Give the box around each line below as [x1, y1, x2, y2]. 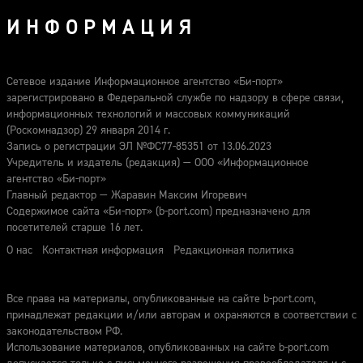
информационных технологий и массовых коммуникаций [6, 106, 290, 122]
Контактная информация [42, 242, 164, 258]
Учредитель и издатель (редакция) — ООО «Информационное [6, 155, 309, 170]
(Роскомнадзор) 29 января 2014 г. [6, 122, 170, 138]
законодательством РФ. [6, 323, 122, 339]
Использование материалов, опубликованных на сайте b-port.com [6, 340, 329, 355]
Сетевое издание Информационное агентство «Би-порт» [6, 74, 283, 89]
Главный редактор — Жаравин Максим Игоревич [6, 187, 247, 203]
